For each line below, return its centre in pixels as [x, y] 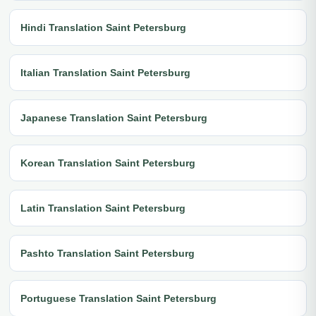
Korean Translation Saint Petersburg [108, 163]
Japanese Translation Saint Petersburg [114, 117]
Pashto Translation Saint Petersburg [108, 253]
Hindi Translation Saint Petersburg [103, 27]
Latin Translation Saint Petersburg [103, 208]
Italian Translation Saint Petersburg [105, 72]
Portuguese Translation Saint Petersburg [119, 298]
